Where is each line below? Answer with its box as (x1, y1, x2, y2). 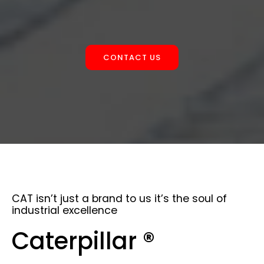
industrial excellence (12, 203, 117, 218)
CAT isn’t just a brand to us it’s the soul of (12, 192, 227, 206)
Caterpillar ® (12, 225, 155, 258)
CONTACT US (103, 52, 161, 64)
